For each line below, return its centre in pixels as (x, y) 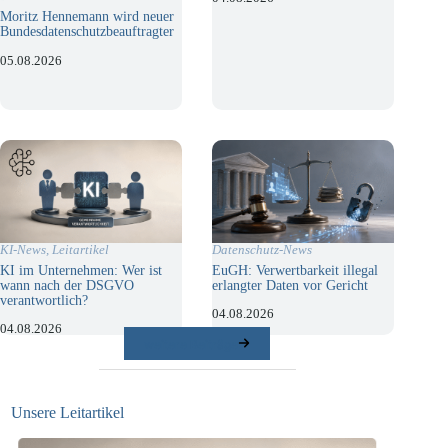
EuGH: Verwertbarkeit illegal (295, 269)
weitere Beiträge (191, 344)
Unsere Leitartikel (67, 412)
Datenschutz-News (262, 249)
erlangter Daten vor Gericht (290, 284)
